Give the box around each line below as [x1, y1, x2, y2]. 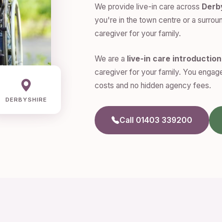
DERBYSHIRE [5, 96, 47, 103]
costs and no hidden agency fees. [95, 81, 211, 91]
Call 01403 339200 [119, 115, 192, 125]
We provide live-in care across [95, 2, 202, 12]
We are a [95, 54, 127, 64]
